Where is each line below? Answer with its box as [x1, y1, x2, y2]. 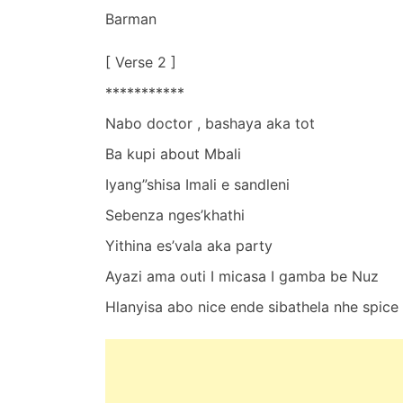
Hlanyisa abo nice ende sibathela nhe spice [105, 297, 399, 316]
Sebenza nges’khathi [105, 205, 245, 224]
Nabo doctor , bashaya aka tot [105, 113, 315, 132]
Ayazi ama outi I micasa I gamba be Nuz [105, 266, 379, 285]
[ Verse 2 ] [105, 52, 176, 71]
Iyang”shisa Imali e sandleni [105, 175, 290, 193]
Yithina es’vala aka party [105, 236, 273, 255]
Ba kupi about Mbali [105, 144, 241, 163]
